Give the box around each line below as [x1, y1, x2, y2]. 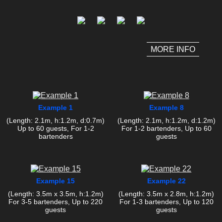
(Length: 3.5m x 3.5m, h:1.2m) [7, 190, 104, 198]
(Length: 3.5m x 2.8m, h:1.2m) [118, 190, 215, 198]
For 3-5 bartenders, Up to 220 [8, 198, 103, 206]
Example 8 [149, 104, 184, 112]
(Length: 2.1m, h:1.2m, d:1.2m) [117, 116, 216, 125]
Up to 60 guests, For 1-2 [17, 124, 94, 133]
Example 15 [36, 177, 75, 185]
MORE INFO [151, 45, 195, 54]
